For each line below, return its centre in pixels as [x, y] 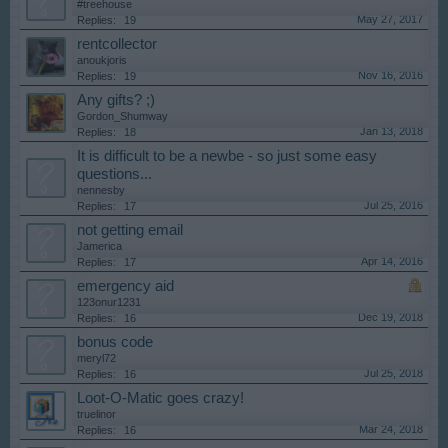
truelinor [96, 414]
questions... [114, 174]
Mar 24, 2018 [391, 429]
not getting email [130, 230]
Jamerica [99, 246]
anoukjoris [102, 60]
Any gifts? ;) [116, 100]
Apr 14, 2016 [392, 261]
